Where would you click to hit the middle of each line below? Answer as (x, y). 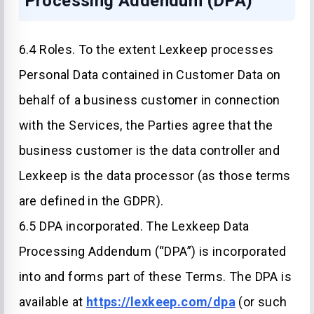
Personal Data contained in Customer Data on (150, 75)
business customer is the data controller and (149, 150)
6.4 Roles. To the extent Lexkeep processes (146, 49)
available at (52, 302)
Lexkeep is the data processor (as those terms (155, 176)
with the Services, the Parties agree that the (146, 125)
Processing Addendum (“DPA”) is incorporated (152, 251)
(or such (261, 302)
